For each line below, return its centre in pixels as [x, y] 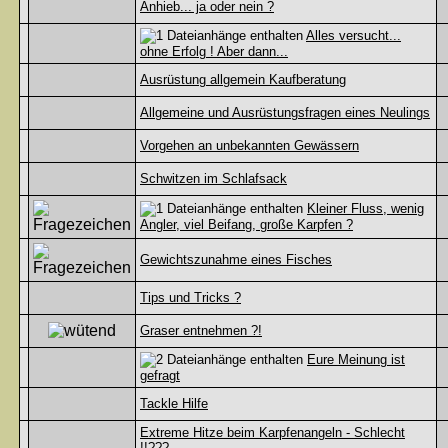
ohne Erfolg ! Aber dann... [214, 51]
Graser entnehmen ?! [201, 330]
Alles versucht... [353, 35]
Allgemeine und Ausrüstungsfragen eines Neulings [285, 112]
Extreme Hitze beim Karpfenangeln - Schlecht [272, 432]
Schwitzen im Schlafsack [213, 178]
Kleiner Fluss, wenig [365, 208]
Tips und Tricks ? [190, 297]
